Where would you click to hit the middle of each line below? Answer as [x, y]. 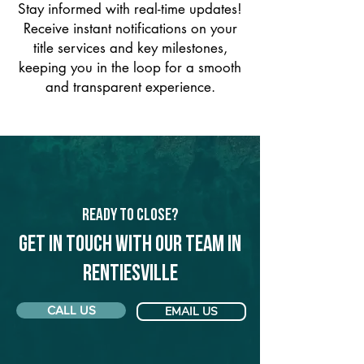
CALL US [71, 310]
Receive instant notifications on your [130, 28]
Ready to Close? [130, 216]
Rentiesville [130, 275]
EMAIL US [191, 312]
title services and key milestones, [130, 48]
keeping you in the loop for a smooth [130, 67]
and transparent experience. [130, 87]
